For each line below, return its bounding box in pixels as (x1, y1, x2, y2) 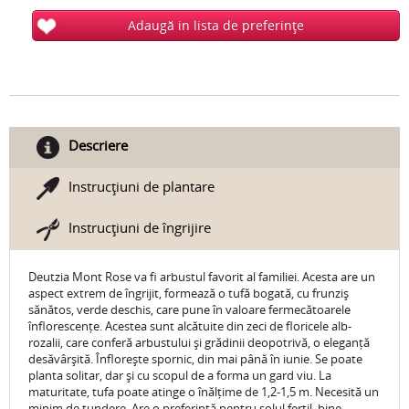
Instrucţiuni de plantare (68, 177, 215, 196)
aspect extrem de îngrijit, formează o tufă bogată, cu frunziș (28, 285, 349, 302)
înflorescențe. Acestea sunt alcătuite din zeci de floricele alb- (28, 318, 351, 335)
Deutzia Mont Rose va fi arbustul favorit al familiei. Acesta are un (28, 268, 375, 286)
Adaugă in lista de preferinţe (128, 16, 304, 34)
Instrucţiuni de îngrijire (68, 218, 211, 237)
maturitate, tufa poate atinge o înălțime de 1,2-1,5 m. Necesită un (28, 383, 379, 401)
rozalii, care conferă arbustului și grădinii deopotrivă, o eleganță (28, 334, 370, 351)
